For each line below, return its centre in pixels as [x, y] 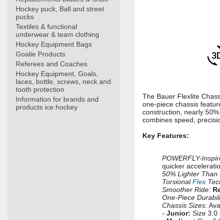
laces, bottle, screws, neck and [63, 82]
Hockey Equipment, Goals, [57, 74]
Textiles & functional [46, 27]
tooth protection [40, 89]
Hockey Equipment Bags [54, 44]
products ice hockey [47, 107]
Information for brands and [57, 99]
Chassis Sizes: [185, 206]
